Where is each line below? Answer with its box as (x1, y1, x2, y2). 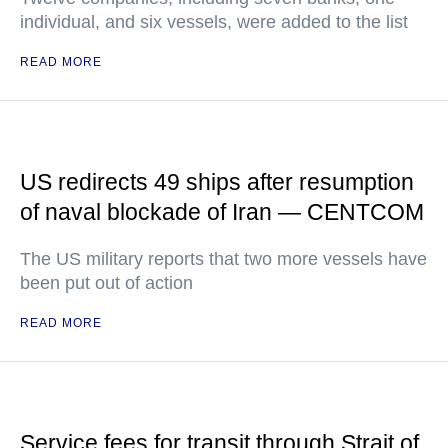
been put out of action (20, 273, 193, 293)
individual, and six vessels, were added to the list (20, 12, 408, 32)
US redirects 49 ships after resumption (20, 169, 414, 195)
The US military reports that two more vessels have (20, 249, 427, 269)
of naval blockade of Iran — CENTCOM (20, 199, 424, 225)
